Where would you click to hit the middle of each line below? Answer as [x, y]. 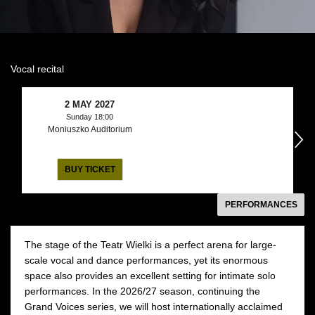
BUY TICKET [90, 169]
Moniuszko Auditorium [90, 129]
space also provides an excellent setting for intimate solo [150, 275]
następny [206, 135]
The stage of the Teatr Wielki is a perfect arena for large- [150, 244]
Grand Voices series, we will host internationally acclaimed [154, 306]
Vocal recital [37, 69]
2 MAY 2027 [90, 104]
